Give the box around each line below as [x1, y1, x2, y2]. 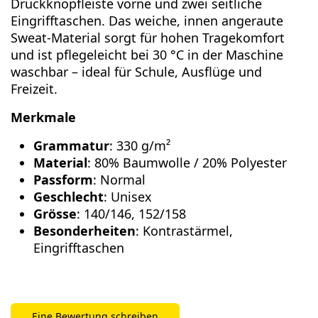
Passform [33, 171, 93, 189]
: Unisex [104, 188, 152, 206]
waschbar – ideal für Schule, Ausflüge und [11, 63, 262, 81]
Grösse [33, 205, 77, 223]
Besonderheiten [33, 222, 136, 240]
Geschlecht [33, 188, 104, 206]
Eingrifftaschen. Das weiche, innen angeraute [11, 12, 283, 30]
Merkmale [11, 109, 76, 126]
